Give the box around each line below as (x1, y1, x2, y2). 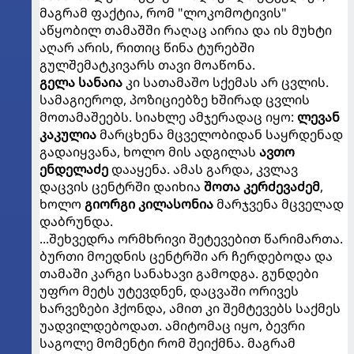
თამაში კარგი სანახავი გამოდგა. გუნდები (40, 265, 318, 282)
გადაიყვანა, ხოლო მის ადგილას (40, 143, 259, 160)
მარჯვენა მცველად (213, 195, 344, 213)
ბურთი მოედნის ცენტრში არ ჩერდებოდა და (40, 247, 333, 265)
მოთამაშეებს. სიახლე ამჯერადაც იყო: (40, 108, 297, 126)
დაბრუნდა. (40, 213, 113, 230)
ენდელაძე (40, 160, 108, 178)
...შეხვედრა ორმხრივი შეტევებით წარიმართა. (40, 230, 343, 247)
